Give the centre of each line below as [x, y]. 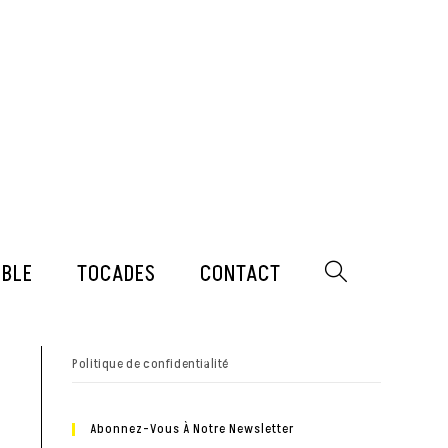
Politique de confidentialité [150, 364]
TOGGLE [348, 275]
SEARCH [349, 361]
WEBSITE [352, 318]
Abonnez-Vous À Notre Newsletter [192, 429]
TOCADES [116, 275]
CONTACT [240, 275]
